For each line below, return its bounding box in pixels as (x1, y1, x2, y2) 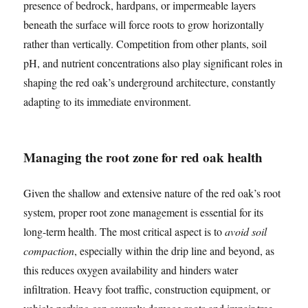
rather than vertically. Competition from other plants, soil (23, 36, 267, 52)
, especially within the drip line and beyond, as (74, 243, 275, 258)
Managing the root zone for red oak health (23, 148, 263, 167)
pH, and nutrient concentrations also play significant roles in (23, 56, 283, 71)
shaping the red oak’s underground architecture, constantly (23, 75, 276, 90)
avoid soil (225, 224, 267, 239)
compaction (23, 243, 75, 258)
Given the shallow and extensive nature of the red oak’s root (23, 186, 281, 201)
